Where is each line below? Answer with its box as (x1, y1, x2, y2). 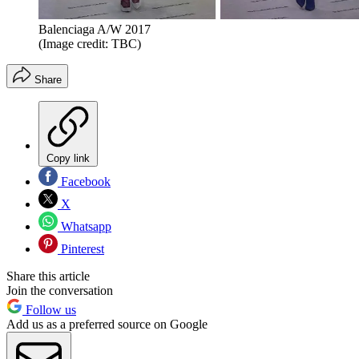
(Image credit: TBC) (38, 37, 141, 51)
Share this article (6, 269, 90, 284)
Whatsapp (58, 220, 111, 234)
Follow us (22, 303, 76, 317)
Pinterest (58, 242, 104, 256)
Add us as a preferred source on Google (6, 317, 208, 332)
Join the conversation (6, 284, 113, 298)
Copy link (46, 152, 90, 165)
